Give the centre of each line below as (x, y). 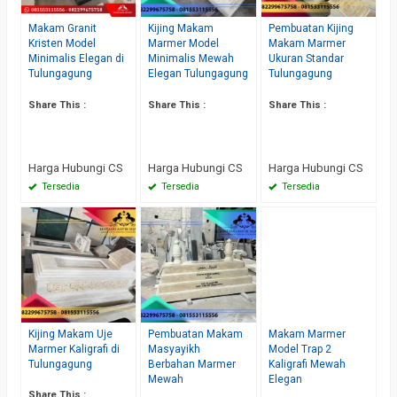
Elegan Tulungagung (198, 74)
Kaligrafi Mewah (307, 364)
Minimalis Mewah (191, 59)
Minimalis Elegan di (76, 59)
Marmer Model (184, 44)
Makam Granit (62, 29)
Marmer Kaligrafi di (74, 349)
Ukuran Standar (306, 59)
